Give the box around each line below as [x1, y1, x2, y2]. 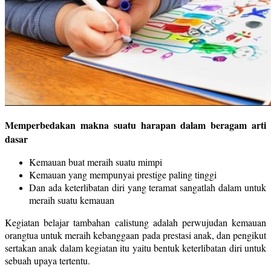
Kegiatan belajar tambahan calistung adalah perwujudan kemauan [5, 215, 266, 229]
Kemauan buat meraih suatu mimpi [29, 155, 162, 168]
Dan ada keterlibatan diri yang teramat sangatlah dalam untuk [29, 180, 266, 194]
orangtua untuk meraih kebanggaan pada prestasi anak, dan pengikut [5, 228, 266, 241]
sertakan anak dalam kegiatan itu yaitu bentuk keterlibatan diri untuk [5, 241, 266, 254]
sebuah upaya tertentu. [5, 253, 90, 267]
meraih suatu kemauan [29, 193, 114, 206]
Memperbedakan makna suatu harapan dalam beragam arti [5, 117, 266, 132]
